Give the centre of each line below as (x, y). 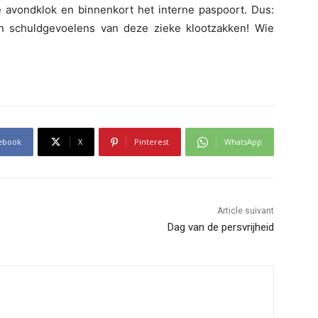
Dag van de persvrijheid (220, 227)
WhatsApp (243, 142)
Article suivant (245, 211)
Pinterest (152, 142)
